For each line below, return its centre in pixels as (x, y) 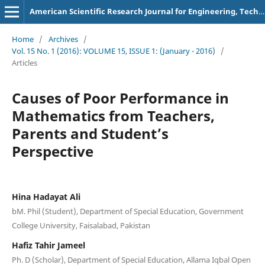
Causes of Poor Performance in (120, 98)
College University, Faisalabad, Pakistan (81, 225)
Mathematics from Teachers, (113, 115)
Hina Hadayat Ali (46, 196)
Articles (24, 62)
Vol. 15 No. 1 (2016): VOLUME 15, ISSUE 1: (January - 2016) (113, 51)
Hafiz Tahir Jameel (48, 245)
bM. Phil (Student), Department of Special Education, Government (127, 211)
